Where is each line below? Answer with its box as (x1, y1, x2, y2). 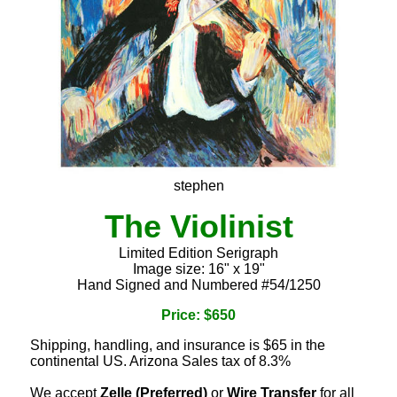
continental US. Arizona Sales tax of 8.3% (30, 354, 291, 370)
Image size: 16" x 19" (132, 261, 265, 277)
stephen (173, 178, 224, 194)
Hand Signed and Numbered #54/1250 (76, 277, 321, 293)
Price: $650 (161, 307, 236, 323)
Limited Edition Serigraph (119, 245, 278, 261)
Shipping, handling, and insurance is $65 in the (30, 338, 325, 354)
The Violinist (104, 208, 293, 245)
